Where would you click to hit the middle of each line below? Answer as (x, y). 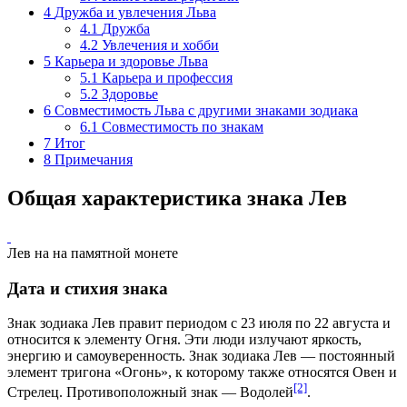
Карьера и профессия (167, 78)
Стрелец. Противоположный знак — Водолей (150, 392)
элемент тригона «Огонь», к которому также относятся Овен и (202, 372)
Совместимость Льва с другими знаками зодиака (206, 111)
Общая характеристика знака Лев (177, 198)
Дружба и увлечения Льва (135, 13)
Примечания (94, 160)
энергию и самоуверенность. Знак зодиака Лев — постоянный (201, 356)
